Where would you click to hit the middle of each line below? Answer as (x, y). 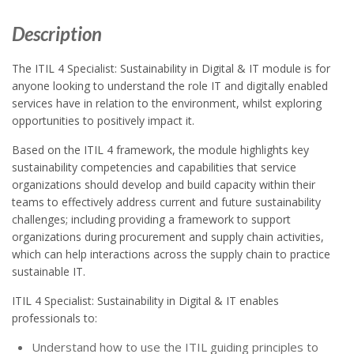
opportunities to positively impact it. (103, 120)
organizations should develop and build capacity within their (164, 184)
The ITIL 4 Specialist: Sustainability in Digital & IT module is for (171, 68)
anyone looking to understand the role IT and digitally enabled (170, 85)
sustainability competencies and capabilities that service (154, 167)
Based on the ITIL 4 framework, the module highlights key (160, 149)
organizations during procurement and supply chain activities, (168, 236)
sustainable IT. (49, 271)
